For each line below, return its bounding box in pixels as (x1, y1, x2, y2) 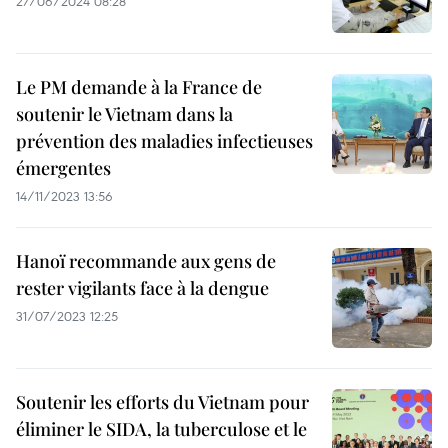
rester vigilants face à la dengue (16, 276, 269, 301)
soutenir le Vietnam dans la (16, 102, 233, 127)
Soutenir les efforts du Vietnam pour (16, 390, 309, 415)
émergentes (16, 156, 111, 181)
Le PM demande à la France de (16, 75, 262, 100)
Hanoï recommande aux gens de (16, 249, 276, 274)
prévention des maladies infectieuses (16, 129, 313, 154)
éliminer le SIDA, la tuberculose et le (16, 417, 307, 442)
